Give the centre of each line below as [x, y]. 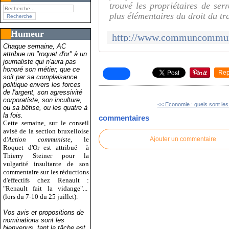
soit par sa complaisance [40, 77]
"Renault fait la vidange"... [46, 188]
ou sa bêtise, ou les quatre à [45, 107]
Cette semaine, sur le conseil [46, 123]
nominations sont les [34, 220]
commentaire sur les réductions [46, 172]
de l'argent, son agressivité [43, 92]
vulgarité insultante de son [46, 164]
